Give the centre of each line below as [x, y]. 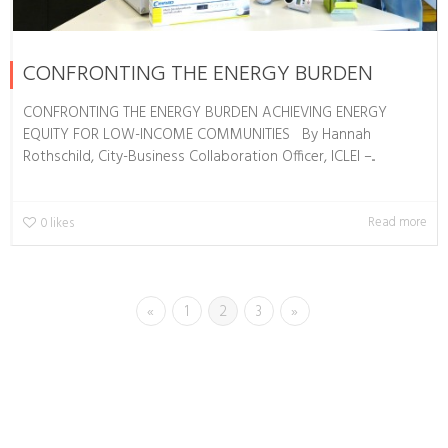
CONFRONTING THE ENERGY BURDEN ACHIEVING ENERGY [205, 112]
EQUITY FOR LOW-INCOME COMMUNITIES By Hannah [197, 134]
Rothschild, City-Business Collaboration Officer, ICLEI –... [199, 156]
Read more [397, 222]
